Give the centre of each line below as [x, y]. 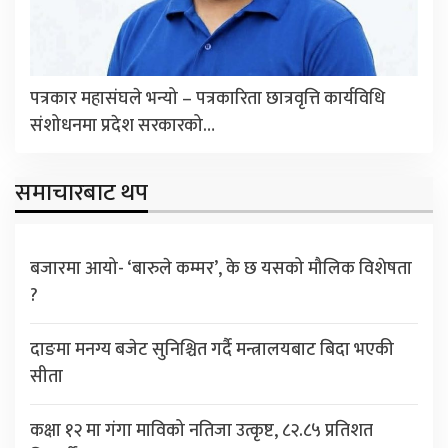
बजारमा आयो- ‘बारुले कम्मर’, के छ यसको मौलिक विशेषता [221, 268]
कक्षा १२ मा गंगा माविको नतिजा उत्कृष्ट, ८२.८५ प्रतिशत [201, 430]
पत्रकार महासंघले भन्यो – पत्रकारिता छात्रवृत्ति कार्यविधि [207, 98]
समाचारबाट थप [81, 192]
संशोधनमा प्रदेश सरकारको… [122, 125]
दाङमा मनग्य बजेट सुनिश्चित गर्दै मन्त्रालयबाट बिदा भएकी [212, 349]
